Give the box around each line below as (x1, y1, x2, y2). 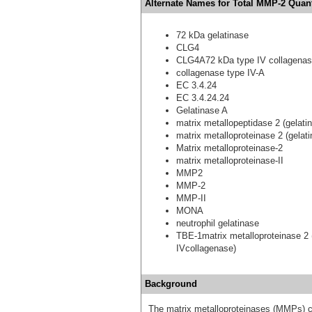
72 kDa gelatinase (176, 29, 249, 40)
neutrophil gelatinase (176, 217, 259, 228)
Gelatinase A (176, 104, 228, 116)
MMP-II (176, 192, 206, 203)
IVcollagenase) (176, 242, 236, 253)
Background (145, 278, 197, 289)
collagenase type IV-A (176, 67, 265, 78)
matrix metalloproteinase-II (176, 155, 283, 166)
